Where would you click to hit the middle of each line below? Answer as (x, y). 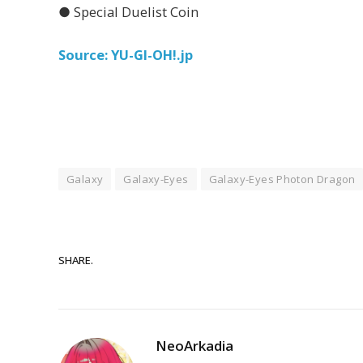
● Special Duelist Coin (128, 11)
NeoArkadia (194, 346)
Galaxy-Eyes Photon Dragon (282, 179)
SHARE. (76, 260)
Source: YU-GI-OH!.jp (126, 55)
